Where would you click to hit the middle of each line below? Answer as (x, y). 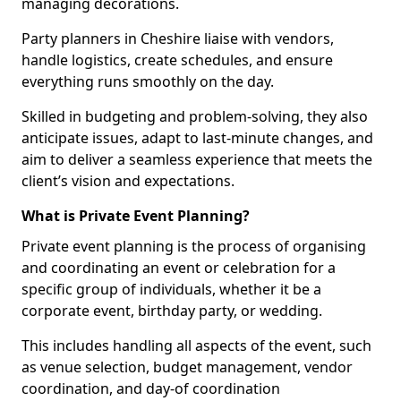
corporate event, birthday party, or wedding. (172, 311)
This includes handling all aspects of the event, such (196, 346)
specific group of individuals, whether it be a (171, 289)
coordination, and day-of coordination (151, 388)
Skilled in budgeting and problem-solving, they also (195, 116)
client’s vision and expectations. (128, 181)
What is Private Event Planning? (136, 216)
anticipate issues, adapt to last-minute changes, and (197, 138)
